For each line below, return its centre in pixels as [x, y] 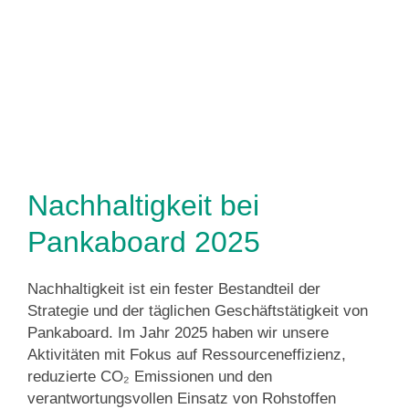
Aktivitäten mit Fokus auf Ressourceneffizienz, [187, 355]
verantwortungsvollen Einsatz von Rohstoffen [182, 399]
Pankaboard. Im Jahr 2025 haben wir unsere [178, 333]
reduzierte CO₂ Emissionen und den [150, 377]
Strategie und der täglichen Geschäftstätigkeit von [198, 311]
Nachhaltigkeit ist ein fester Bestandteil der [174, 289]
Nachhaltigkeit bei [143, 205]
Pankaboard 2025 [144, 242]
